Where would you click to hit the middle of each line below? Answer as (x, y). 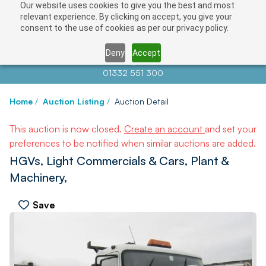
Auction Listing (74, 101)
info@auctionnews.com (161, 61)
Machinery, (38, 177)
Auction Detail (142, 101)
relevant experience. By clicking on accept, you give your (126, 17)
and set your (231, 129)
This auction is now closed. (67, 129)
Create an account (164, 129)
